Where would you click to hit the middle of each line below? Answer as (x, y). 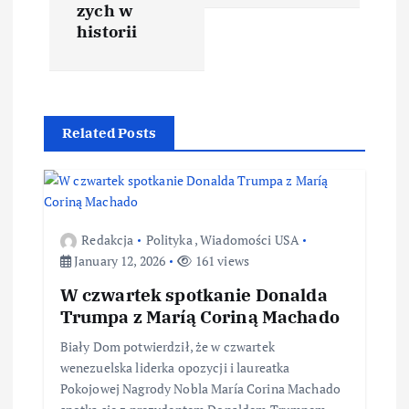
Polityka (169, 239)
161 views (221, 260)
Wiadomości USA (250, 239)
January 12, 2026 (118, 260)
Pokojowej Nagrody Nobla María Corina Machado (200, 389)
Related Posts (110, 132)
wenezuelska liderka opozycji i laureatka (175, 368)
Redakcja (108, 239)
